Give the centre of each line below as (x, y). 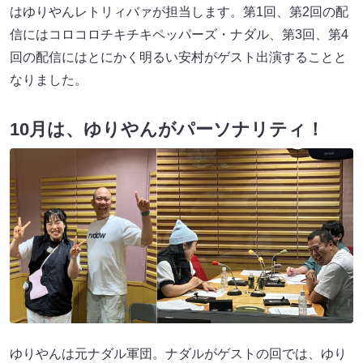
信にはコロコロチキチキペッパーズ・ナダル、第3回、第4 (179, 34)
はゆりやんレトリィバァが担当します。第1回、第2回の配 (179, 12)
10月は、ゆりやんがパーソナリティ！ (167, 130)
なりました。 (49, 80)
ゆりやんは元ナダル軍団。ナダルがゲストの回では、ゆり (178, 354)
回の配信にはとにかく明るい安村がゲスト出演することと (178, 57)
